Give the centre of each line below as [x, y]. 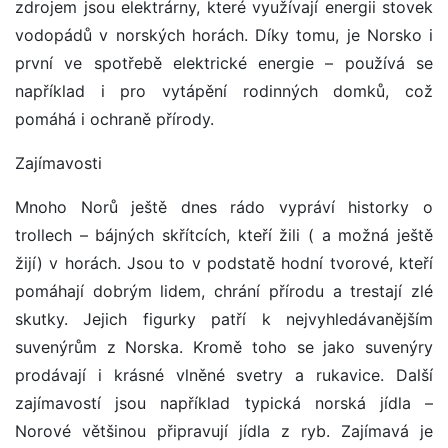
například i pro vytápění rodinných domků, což [224, 91]
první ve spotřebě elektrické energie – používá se [224, 63]
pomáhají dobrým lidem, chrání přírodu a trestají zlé [224, 291]
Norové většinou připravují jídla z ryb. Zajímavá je [224, 431]
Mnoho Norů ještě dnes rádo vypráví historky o [224, 207]
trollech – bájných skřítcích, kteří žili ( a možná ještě [224, 235]
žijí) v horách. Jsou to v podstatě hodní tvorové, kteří [224, 263]
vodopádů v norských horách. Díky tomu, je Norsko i [224, 35]
